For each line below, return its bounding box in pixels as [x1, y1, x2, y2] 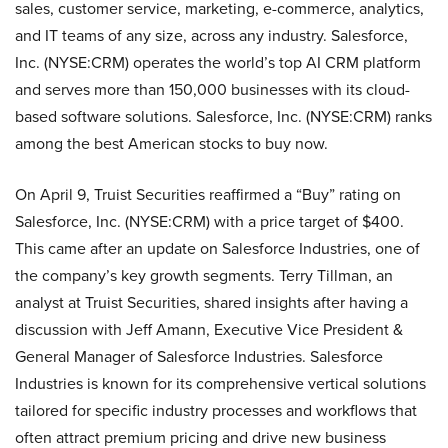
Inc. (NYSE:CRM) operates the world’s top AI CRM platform [15, 50, 421, 74]
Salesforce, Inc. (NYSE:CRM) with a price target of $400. [15, 209, 404, 233]
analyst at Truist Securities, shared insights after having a [15, 290, 408, 314]
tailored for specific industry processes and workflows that [15, 398, 417, 422]
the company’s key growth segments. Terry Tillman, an [15, 263, 393, 287]
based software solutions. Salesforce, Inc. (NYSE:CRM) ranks [15, 104, 432, 128]
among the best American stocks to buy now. [15, 131, 328, 155]
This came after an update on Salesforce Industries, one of [15, 236, 420, 260]
